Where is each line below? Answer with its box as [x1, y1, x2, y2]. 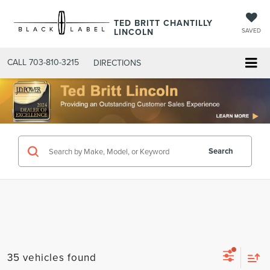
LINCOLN [114, 26, 154, 38]
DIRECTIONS [93, 57, 141, 69]
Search [209, 145, 233, 157]
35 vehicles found [7, 250, 96, 265]
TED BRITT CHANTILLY [114, 17, 213, 29]
